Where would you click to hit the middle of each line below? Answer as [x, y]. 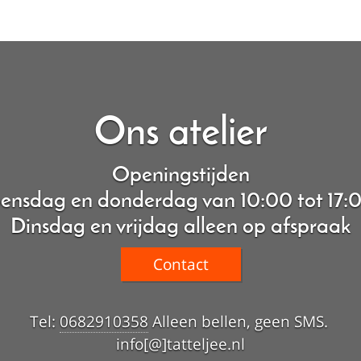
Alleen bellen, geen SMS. [240, 322]
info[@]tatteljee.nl [180, 344]
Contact [180, 264]
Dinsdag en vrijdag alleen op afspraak [180, 227]
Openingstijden [180, 176]
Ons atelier [180, 134]
